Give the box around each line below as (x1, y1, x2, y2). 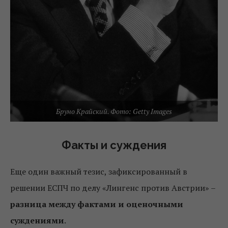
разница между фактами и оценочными (10, 198, 183, 210)
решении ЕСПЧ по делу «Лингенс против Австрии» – (10, 182, 215, 194)
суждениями (10, 215, 64, 226)
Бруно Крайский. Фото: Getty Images (56, 106, 172, 117)
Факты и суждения (62, 138, 166, 152)
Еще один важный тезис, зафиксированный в (10, 166, 187, 178)
